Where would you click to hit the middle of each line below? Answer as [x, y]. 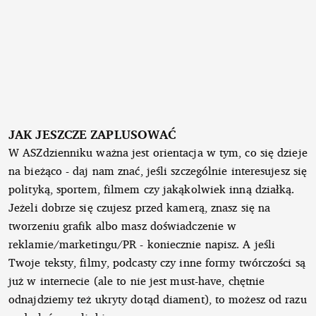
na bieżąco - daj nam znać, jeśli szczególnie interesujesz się [158, 170]
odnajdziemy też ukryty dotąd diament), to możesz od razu [158, 299]
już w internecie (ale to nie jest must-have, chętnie [137, 280]
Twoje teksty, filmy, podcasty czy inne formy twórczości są [157, 262]
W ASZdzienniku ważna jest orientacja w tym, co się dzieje [158, 152]
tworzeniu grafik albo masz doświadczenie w [123, 225]
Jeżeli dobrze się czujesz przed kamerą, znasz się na [140, 207]
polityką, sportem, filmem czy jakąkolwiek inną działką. [152, 189]
